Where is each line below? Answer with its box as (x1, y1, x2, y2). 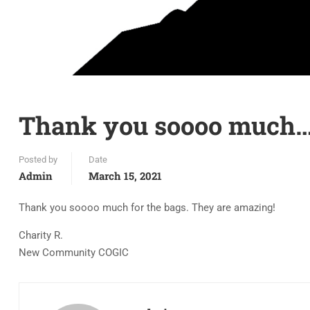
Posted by (19, 154, 57, 165)
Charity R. (19, 229, 63, 241)
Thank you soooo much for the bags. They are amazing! (19, 201, 275, 214)
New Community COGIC (19, 246, 129, 259)
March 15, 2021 (89, 169, 162, 183)
